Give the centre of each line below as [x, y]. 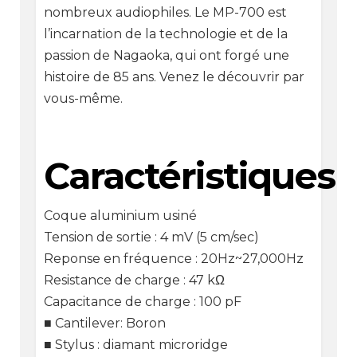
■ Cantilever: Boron [104, 324]
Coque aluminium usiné [120, 216]
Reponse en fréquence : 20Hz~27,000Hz [173, 259]
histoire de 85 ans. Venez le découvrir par [174, 76]
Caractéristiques [189, 176]
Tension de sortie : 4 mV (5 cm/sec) [151, 237]
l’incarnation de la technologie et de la [165, 33]
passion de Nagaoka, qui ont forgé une [166, 55]
